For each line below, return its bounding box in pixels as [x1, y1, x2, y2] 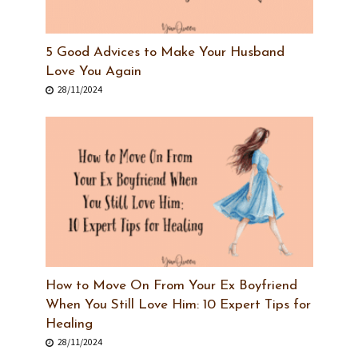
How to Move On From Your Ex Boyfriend [45, 279, 297, 293]
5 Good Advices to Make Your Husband [45, 46, 284, 60]
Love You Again [45, 65, 141, 79]
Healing [45, 317, 93, 332]
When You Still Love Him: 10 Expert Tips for [45, 298, 311, 312]
